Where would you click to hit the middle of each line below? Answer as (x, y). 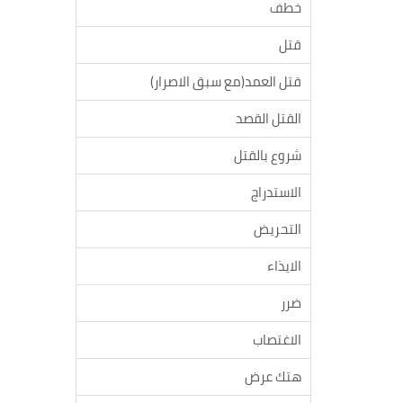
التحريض (278, 229)
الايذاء (284, 266)
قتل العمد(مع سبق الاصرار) (226, 81)
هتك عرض (273, 376)
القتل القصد (269, 118)
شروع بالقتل (268, 155)
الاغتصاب (277, 340)
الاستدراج (276, 192)
